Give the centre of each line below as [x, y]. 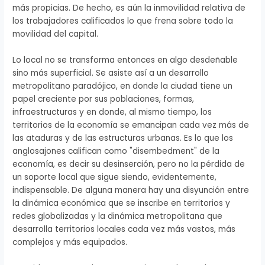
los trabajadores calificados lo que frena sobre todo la [123, 21]
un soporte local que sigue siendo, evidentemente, [115, 177]
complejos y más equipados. [70, 242]
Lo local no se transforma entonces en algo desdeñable [125, 60]
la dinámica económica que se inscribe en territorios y [122, 203]
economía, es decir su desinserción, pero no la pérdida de [129, 164]
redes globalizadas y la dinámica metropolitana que [118, 216]
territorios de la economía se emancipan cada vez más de [131, 125]
